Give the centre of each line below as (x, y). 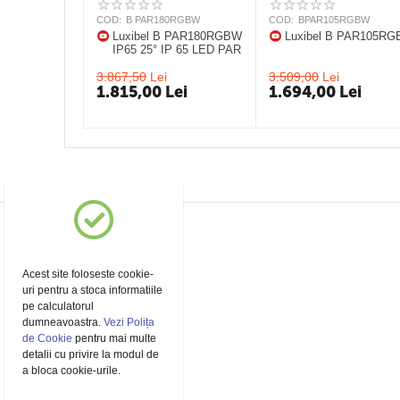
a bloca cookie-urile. (72, 371)
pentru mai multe (115, 338)
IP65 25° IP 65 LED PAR (177, 50)
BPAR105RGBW (334, 20)
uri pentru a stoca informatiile (93, 290)
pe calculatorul (58, 306)
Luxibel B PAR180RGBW (178, 36)
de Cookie (48, 338)
